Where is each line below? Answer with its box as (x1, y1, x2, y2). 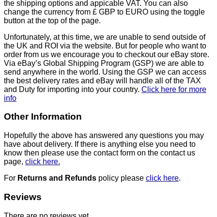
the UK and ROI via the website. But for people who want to (4, 41, 206, 50)
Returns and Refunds (17, 174, 98, 183)
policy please (98, 174, 146, 183)
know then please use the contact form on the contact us (4, 149, 195, 157)
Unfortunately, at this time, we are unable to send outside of (4, 32, 205, 41)
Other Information (4, 111, 82, 122)
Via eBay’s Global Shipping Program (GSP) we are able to (4, 59, 204, 67)
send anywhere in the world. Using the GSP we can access (4, 67, 206, 76)
